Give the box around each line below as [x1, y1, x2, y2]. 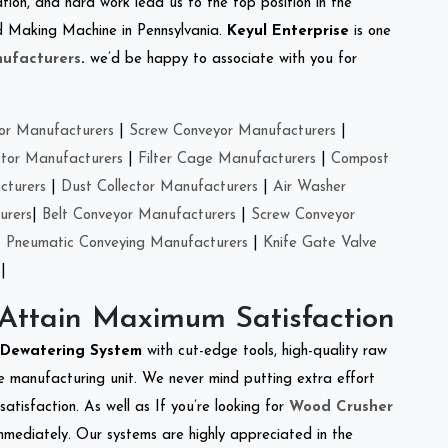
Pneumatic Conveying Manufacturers [6, 235, 248, 251]
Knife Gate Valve [263, 235, 377, 251]
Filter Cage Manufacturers [138, 151, 316, 167]
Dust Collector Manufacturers [61, 179, 258, 195]
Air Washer [273, 179, 346, 195]
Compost [331, 151, 389, 167]
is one [349, 23, 391, 39]
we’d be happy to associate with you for [85, 51, 357, 67]
